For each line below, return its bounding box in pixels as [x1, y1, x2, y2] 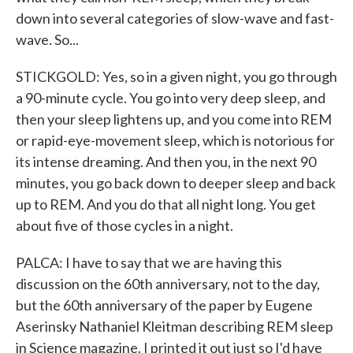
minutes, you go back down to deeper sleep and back [16, 174, 336, 191]
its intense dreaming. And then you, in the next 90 [16, 153, 316, 170]
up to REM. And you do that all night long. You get [16, 195, 316, 213]
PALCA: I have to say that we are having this [16, 254, 282, 271]
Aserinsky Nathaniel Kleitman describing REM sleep [16, 318, 333, 335]
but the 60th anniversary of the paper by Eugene [16, 296, 313, 314]
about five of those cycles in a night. [16, 217, 233, 234]
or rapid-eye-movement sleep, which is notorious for [16, 132, 335, 149]
